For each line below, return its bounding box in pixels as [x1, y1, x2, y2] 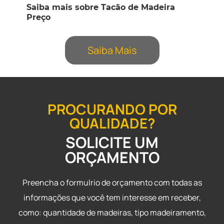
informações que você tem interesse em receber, [23, 192, 201, 203]
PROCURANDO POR [47, 99, 177, 118]
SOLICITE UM [65, 132, 158, 152]
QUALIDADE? [69, 113, 155, 132]
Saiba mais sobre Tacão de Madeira [26, 1, 175, 12]
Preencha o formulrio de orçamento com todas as [22, 177, 202, 188]
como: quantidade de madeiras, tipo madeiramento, [18, 207, 206, 218]
